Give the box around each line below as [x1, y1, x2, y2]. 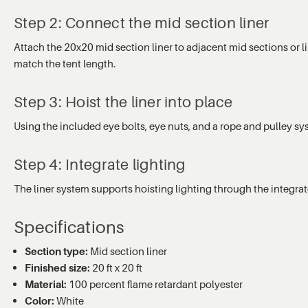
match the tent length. [14, 57, 115, 70]
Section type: [25, 245, 89, 258]
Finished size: [25, 261, 91, 274]
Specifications [14, 217, 124, 238]
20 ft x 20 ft [90, 261, 143, 274]
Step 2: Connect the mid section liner [14, 14, 269, 32]
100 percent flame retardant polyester [67, 278, 243, 291]
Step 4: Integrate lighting [14, 155, 186, 174]
